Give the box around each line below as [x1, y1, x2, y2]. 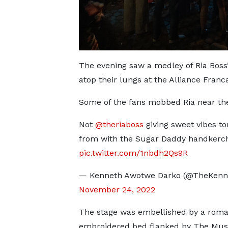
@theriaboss [95, 120, 144, 129]
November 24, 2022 [78, 185, 155, 194]
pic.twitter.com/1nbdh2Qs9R [78, 148, 188, 158]
